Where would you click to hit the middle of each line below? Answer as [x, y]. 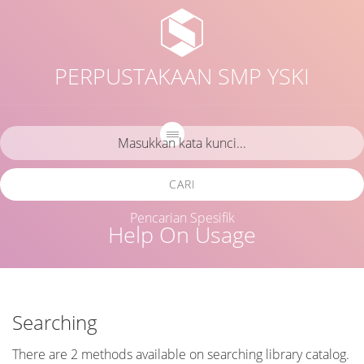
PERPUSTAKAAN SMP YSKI [182, 76]
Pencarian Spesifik [182, 218]
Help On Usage [182, 235]
